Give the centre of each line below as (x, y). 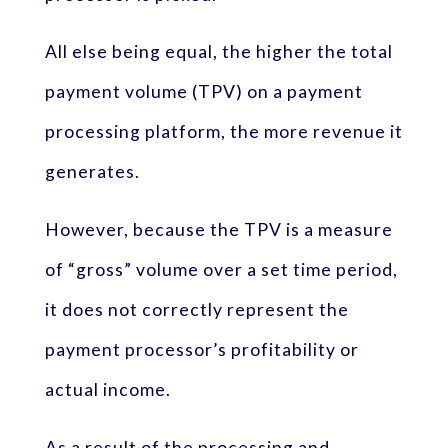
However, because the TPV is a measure (218, 230)
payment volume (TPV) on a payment (203, 92)
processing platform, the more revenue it (223, 132)
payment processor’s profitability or (201, 350)
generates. (92, 172)
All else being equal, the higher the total (218, 52)
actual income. (107, 390)
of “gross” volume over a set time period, (221, 270)
